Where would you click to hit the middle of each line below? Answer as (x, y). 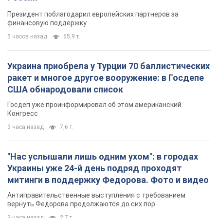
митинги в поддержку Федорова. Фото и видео (108, 54)
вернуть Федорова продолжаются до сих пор (81, 78)
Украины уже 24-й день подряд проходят (95, 42)
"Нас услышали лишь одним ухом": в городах (103, 30)
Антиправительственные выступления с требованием (96, 69)
